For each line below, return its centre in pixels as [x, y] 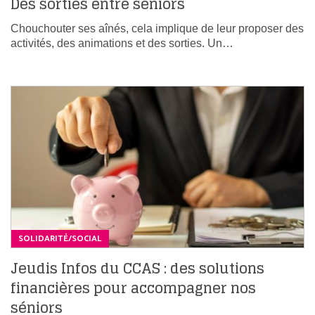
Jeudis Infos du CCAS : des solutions [137, 268]
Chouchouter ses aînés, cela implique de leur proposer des [157, 29]
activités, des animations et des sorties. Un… [122, 44]
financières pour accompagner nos [133, 288]
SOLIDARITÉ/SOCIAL [60, 238]
